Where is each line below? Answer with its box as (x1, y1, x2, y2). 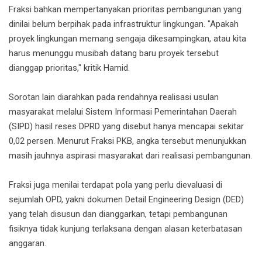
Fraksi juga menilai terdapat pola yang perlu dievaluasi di (9, 180, 222, 191)
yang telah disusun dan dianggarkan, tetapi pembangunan (9, 209, 227, 220)
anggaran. (9, 238, 46, 249)
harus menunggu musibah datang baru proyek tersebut (9, 48, 219, 59)
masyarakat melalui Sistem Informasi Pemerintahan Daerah (9, 106, 237, 118)
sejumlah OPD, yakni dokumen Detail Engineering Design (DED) (9, 194, 244, 205)
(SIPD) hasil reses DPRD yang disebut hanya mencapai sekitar (9, 121, 244, 132)
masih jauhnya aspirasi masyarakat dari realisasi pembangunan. (9, 150, 252, 161)
